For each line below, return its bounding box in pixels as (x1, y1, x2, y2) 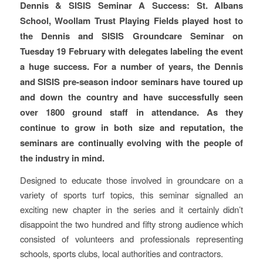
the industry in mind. (19, 151, 104, 164)
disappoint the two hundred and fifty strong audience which (19, 218, 244, 231)
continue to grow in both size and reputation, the (19, 120, 244, 134)
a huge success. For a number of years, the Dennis (19, 59, 244, 73)
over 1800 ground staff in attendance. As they (19, 105, 244, 119)
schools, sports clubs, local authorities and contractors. (19, 247, 223, 260)
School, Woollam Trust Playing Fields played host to (19, 14, 244, 27)
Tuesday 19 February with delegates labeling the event (19, 44, 244, 58)
